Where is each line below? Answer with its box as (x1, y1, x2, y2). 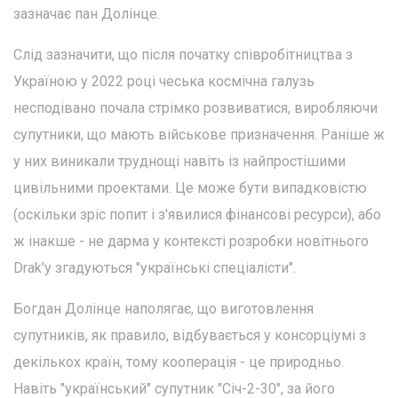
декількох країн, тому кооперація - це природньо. (13, 353, 344, 370)
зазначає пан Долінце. (13, 4, 160, 22)
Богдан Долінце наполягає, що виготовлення (13, 299, 314, 317)
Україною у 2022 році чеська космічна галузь (13, 72, 314, 90)
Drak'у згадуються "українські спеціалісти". (13, 259, 296, 276)
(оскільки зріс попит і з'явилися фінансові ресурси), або (13, 205, 381, 223)
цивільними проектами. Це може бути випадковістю (13, 179, 367, 196)
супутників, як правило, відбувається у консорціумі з (13, 326, 366, 344)
